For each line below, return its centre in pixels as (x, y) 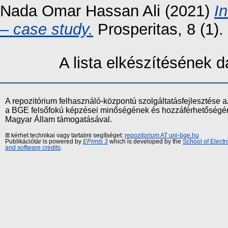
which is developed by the (145, 141)
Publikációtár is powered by (44, 141)
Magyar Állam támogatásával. (59, 119)
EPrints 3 (95, 141)
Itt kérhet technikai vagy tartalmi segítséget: (65, 135)
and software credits (33, 147)
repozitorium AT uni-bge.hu (162, 135)
